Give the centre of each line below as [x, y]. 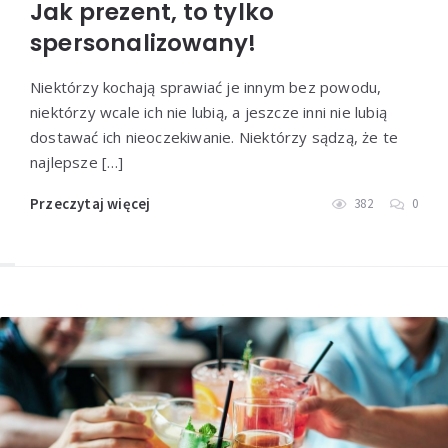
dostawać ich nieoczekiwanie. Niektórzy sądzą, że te [214, 136]
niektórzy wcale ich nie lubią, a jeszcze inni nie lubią [208, 111]
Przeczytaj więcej [90, 203]
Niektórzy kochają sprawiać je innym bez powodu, [206, 86]
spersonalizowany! [143, 42]
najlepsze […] [77, 161]
